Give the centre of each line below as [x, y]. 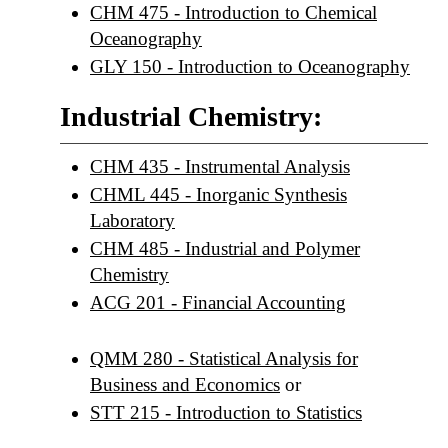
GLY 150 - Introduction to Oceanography [250, 66]
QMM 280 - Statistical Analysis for [224, 358]
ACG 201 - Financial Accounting [218, 302]
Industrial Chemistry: [191, 116]
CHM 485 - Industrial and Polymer [225, 248]
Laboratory [132, 220]
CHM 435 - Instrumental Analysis [220, 166]
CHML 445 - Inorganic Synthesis [218, 194]
